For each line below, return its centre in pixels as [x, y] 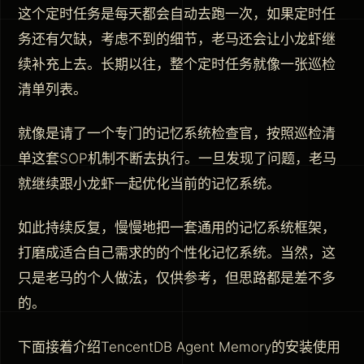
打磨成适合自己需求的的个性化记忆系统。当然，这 [177, 252]
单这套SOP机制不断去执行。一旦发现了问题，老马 [177, 158]
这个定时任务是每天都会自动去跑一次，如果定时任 [177, 13]
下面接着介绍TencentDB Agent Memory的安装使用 [179, 347]
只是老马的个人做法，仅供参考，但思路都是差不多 [177, 277]
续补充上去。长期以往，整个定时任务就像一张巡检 [177, 64]
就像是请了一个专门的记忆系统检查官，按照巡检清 [177, 133]
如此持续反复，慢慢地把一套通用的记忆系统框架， [177, 227]
